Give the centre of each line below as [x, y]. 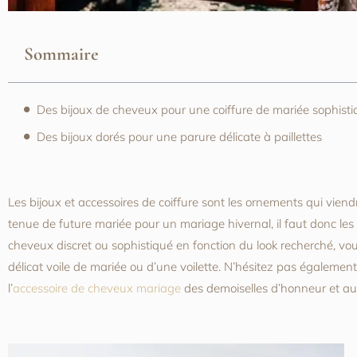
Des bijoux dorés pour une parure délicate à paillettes [179, 137]
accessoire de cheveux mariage [97, 288]
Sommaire [61, 54]
